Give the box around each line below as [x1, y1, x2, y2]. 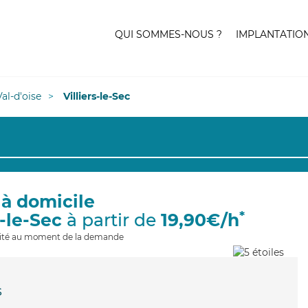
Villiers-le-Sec [63, 90, 130, 102]
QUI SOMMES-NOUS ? [115, 28, 222, 41]
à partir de [61, 210, 161, 230]
